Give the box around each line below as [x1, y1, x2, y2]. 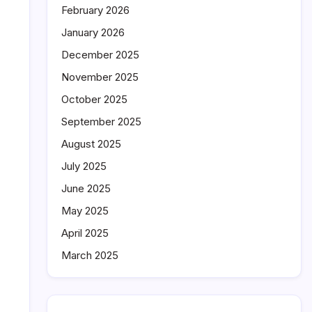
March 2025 [61, 249, 118, 262]
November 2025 [61, 70, 139, 84]
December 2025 [61, 48, 139, 61]
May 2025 [61, 204, 109, 217]
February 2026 [61, 3, 130, 17]
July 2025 [61, 159, 107, 173]
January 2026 [61, 26, 125, 39]
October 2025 [61, 93, 127, 106]
